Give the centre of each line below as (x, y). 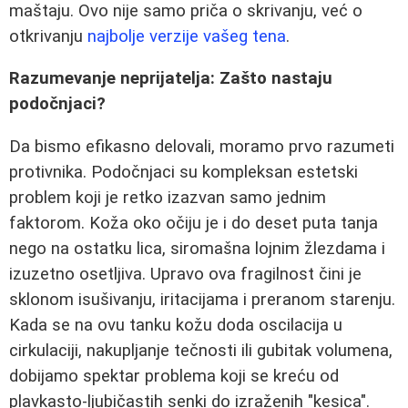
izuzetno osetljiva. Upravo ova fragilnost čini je (185, 274)
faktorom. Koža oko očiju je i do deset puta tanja (194, 223)
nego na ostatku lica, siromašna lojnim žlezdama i (197, 249)
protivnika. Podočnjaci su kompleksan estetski (184, 172)
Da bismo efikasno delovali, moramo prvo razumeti (202, 147)
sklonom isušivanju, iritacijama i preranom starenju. (202, 300)
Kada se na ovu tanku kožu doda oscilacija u (176, 325)
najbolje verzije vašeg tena (187, 36)
